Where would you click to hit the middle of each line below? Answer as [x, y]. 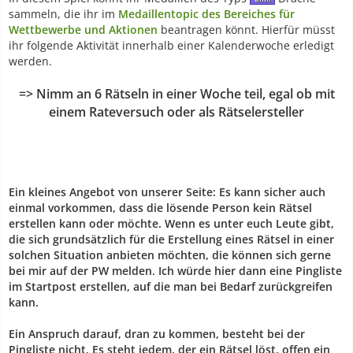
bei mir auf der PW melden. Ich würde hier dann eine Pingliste [175, 270]
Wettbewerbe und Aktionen [83, 29]
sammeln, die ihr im [63, 13]
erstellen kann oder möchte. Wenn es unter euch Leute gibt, [171, 223]
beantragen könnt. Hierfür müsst [248, 29]
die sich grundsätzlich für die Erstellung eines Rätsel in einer [171, 239]
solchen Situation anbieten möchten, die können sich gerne [170, 255]
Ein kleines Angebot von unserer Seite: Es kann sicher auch [167, 191]
